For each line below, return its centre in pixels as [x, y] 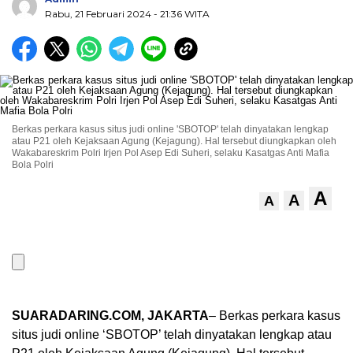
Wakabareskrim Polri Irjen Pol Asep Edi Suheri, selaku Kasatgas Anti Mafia [171, 153]
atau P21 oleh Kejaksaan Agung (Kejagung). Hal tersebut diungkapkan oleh [174, 141]
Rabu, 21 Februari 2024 [99, 14]
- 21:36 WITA [182, 14]
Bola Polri [33, 165]
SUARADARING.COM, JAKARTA [110, 316]
